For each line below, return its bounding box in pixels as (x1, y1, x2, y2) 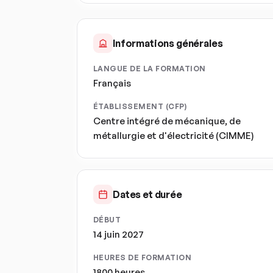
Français (93, 77, 131, 89)
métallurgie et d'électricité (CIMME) (93, 130, 254, 141)
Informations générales (113, 37, 223, 49)
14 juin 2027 (93, 229, 144, 240)
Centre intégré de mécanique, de (93, 115, 241, 127)
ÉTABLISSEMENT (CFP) (93, 102, 187, 111)
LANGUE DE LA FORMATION (93, 64, 206, 73)
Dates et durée (113, 188, 182, 200)
